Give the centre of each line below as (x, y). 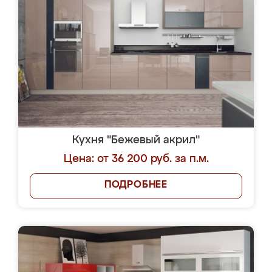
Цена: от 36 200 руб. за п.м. (136, 159)
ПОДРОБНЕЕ (136, 185)
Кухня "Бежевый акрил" (136, 140)
